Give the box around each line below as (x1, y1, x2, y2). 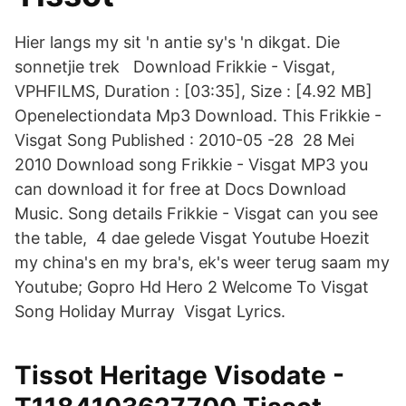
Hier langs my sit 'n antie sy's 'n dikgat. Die (14, 33, 340, 52)
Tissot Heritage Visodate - (14, 360, 344, 391)
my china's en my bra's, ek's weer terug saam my (14, 253, 390, 272)
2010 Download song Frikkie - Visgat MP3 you (14, 155, 368, 174)
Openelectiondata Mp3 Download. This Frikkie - (14, 106, 382, 125)
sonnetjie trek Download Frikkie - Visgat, (14, 57, 335, 76)
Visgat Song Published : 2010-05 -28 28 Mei (14, 130, 354, 150)
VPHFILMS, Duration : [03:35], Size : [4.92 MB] (14, 82, 372, 101)
